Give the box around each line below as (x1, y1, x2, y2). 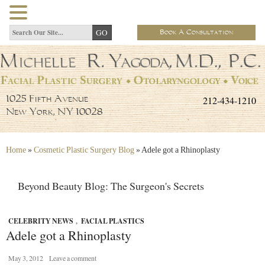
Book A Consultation (160, 29, 233, 35)
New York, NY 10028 (6, 108, 103, 117)
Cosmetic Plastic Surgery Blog (34, 146, 134, 155)
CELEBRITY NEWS (8, 216, 73, 227)
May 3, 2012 (8, 253, 43, 263)
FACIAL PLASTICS (81, 216, 144, 227)
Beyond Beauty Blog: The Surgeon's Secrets (18, 179, 204, 193)
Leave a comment (49, 253, 96, 263)
